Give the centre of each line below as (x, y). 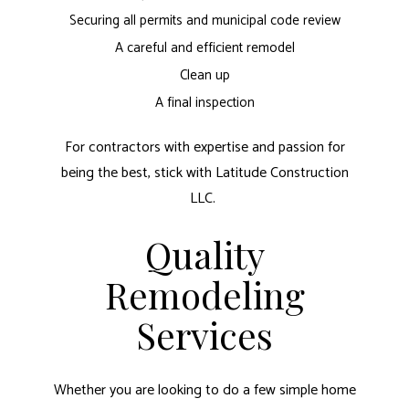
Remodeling (204, 295)
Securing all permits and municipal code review (204, 21)
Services (204, 335)
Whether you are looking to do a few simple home (204, 391)
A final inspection (204, 103)
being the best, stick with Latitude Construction (204, 173)
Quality (204, 255)
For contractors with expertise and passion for (204, 148)
